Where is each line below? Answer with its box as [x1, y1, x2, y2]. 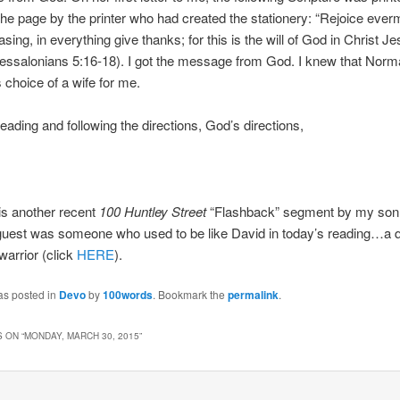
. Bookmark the [152, 287, 228, 302]
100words [102, 287, 153, 303]
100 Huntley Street [98, 201, 206, 221]
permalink [227, 287, 279, 303]
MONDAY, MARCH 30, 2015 [23, 329, 139, 343]
